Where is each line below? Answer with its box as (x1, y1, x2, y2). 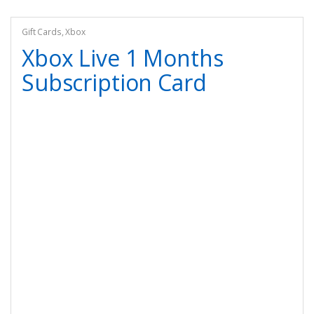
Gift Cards (21, 26, 62, 39)
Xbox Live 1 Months (21, 42, 224, 73)
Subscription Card (21, 67, 207, 97)
